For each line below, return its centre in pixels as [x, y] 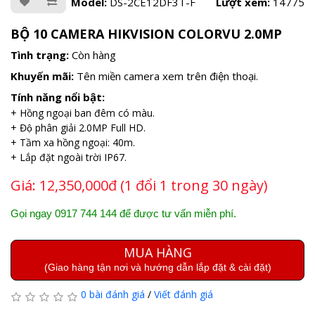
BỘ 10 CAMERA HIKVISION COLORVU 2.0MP [146, 33]
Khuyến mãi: [44, 76]
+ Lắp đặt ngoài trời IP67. [69, 157]
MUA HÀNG [157, 252]
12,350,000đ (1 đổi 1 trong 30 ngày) [154, 185]
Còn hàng [94, 54]
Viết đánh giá [184, 294]
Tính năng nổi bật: [58, 97]
